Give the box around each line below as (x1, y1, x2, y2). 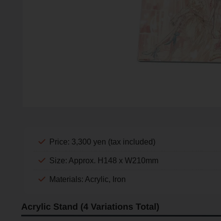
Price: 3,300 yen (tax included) (49, 137, 155, 146)
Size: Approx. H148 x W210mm (49, 156, 158, 165)
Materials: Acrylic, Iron (49, 175, 126, 184)
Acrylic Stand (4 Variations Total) (21, 201, 159, 212)
